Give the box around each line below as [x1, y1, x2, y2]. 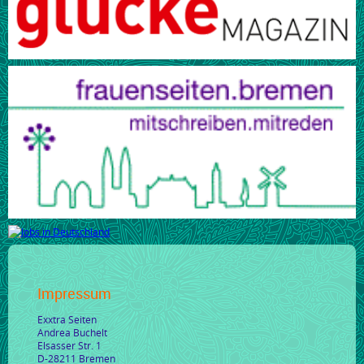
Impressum [37, 283, 111, 303]
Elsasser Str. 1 [37, 338, 102, 352]
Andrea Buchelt [37, 325, 107, 339]
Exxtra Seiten [37, 312, 97, 326]
